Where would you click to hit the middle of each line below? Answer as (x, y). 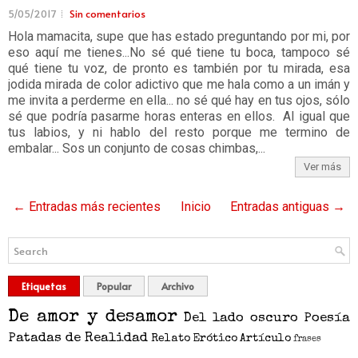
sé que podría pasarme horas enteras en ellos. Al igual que (179, 116)
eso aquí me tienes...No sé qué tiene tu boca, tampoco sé (179, 52)
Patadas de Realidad (78, 338)
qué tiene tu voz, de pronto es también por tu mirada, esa (179, 68)
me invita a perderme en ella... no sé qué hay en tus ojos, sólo (179, 100)
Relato (171, 339)
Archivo (178, 286)
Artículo (265, 339)
